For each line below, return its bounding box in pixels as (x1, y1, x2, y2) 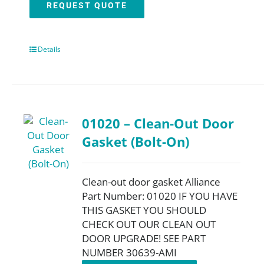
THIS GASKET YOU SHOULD (82, 203, 207, 217)
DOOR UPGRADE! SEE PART (82, 232, 206, 245)
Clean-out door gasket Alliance (82, 175, 221, 189)
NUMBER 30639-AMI (82, 246, 177, 259)
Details (38, 44, 61, 54)
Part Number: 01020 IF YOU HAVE (82, 189, 238, 203)
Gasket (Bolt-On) (82, 133, 190, 151)
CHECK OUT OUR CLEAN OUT (82, 217, 216, 231)
